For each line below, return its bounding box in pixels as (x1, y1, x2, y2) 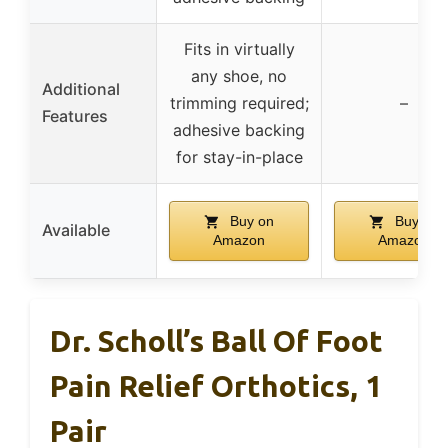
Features (42, 105, 108, 126)
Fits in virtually (183, 38, 295, 59)
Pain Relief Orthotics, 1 (50, 368, 382, 403)
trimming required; (169, 92, 309, 113)
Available (42, 219, 110, 240)
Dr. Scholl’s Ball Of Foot (50, 323, 383, 358)
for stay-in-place (175, 146, 303, 167)
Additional (42, 78, 120, 99)
